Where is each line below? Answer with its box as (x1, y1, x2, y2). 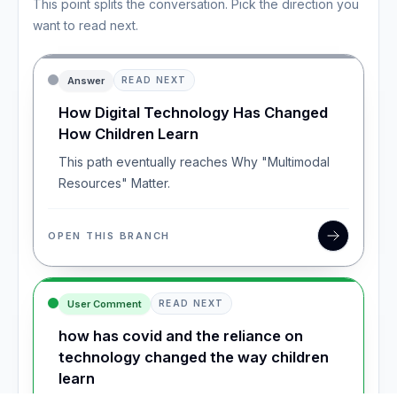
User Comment (67, 297, 142, 310)
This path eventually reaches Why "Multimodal (58, 154, 330, 169)
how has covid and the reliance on (58, 327, 303, 345)
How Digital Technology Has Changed (58, 104, 328, 121)
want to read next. (33, 18, 138, 33)
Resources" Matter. (58, 175, 170, 191)
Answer (67, 74, 105, 87)
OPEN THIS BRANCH (48, 230, 171, 242)
